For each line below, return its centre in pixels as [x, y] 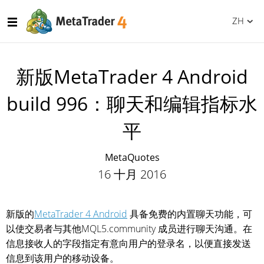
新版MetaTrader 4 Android [132, 76]
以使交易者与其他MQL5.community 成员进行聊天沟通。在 [129, 229]
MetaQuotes [132, 157]
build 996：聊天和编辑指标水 [132, 103]
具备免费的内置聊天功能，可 [190, 214]
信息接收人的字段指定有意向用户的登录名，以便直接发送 [128, 243]
